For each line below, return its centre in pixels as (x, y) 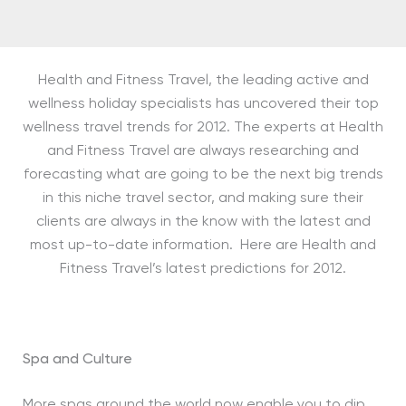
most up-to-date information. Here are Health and (203, 246)
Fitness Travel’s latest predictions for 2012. (203, 269)
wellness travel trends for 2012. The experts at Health (203, 128)
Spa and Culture (77, 360)
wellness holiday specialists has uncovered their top (203, 104)
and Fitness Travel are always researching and (203, 151)
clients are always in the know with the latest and (203, 222)
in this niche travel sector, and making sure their (203, 198)
